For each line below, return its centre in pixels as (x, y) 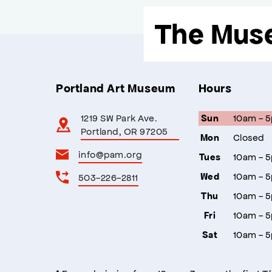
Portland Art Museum (116, 88)
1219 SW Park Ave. (119, 118)
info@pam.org (110, 154)
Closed (249, 137)
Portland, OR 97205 (124, 131)
